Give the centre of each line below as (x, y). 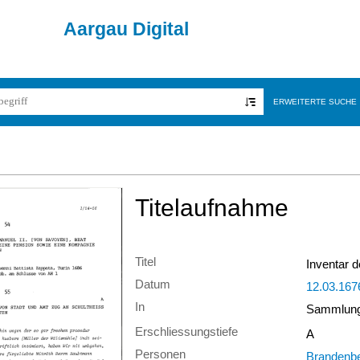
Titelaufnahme (212, 207)
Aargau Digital (126, 29)
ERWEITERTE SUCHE (315, 102)
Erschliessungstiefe (186, 332)
